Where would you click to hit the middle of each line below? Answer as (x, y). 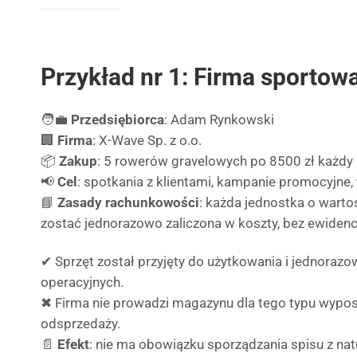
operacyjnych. (82, 282)
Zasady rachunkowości (128, 202)
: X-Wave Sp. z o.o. (147, 140)
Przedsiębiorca (118, 120)
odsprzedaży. (80, 324)
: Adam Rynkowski (219, 120)
